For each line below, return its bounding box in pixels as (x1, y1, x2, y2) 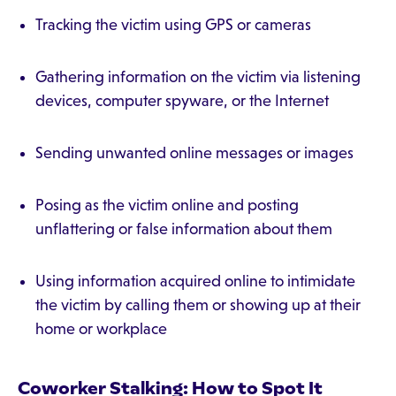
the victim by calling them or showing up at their (35, 296, 361, 314)
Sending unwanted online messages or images (35, 144, 354, 162)
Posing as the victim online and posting (35, 196, 299, 214)
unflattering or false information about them (35, 220, 332, 238)
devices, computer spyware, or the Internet (35, 92, 329, 110)
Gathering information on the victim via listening (35, 68, 361, 86)
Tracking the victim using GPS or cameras (35, 16, 311, 34)
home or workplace (35, 320, 167, 338)
